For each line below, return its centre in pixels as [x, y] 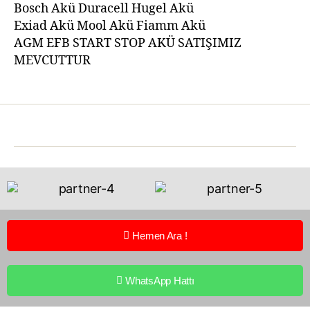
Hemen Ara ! [160, 236]
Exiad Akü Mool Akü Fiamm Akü [110, 26]
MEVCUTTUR [52, 61]
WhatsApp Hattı [160, 281]
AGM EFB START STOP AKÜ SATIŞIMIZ [128, 43]
